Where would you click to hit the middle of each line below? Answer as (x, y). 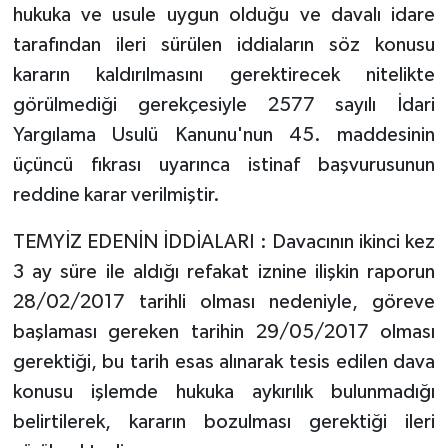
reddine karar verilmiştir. (116, 194)
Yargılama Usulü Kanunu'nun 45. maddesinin (224, 134)
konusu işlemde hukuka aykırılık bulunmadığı (224, 391)
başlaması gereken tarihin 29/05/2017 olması (224, 331)
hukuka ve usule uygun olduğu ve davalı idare (224, 14)
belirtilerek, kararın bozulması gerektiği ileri (224, 421)
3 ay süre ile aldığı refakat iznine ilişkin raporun (224, 271)
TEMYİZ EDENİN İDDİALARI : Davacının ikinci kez (224, 241)
